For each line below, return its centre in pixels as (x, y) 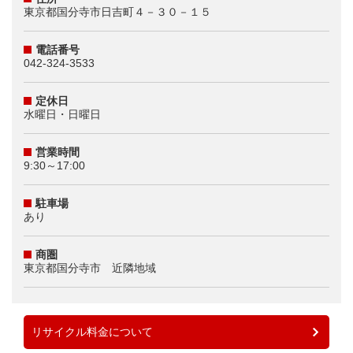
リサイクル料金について (92, 332)
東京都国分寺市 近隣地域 (90, 268)
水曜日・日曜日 (62, 114)
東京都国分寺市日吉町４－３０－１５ (117, 12)
